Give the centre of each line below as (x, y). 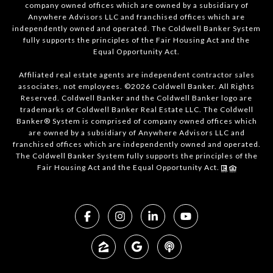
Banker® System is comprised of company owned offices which (136, 121)
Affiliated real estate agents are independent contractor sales (136, 75)
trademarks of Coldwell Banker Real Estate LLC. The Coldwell (136, 110)
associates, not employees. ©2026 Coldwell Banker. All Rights (136, 87)
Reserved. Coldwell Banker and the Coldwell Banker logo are (136, 98)
